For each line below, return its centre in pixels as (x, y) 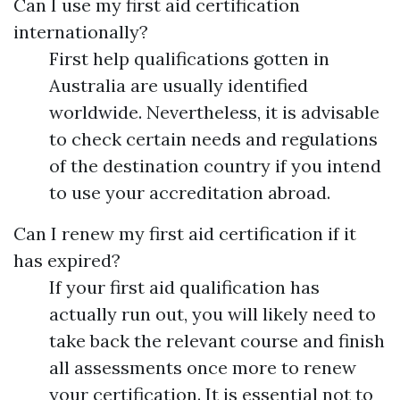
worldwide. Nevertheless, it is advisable (214, 112)
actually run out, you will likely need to (212, 314)
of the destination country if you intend (215, 166)
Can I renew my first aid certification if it (185, 234)
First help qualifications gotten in (189, 59)
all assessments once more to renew (203, 368)
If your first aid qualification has (184, 287)
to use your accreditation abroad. (190, 193)
